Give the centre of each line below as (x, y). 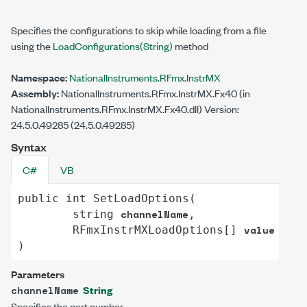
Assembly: (35, 93)
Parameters (38, 274)
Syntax (29, 147)
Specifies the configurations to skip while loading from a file (139, 30)
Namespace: (39, 77)
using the (32, 46)
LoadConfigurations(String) (113, 46)
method (191, 46)
